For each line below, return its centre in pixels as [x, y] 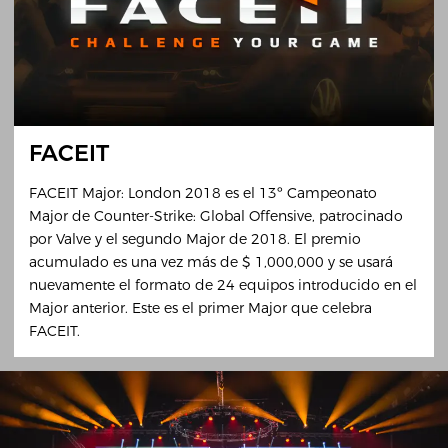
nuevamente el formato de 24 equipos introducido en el [222, 284]
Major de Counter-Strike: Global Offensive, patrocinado [215, 215]
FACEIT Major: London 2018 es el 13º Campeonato [202, 192]
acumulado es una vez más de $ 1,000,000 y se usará [210, 261]
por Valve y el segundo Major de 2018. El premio [194, 238]
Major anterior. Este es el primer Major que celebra [200, 307]
